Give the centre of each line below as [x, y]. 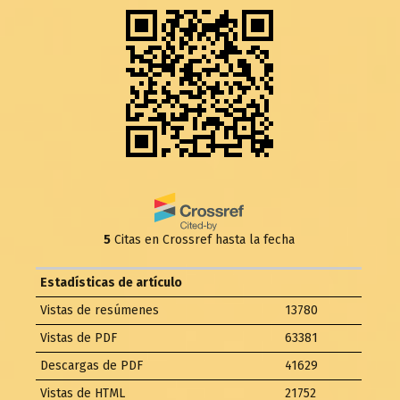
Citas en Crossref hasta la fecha [203, 240]
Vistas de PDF [79, 338]
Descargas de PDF [92, 366]
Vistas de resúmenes [100, 311]
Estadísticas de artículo [112, 283]
